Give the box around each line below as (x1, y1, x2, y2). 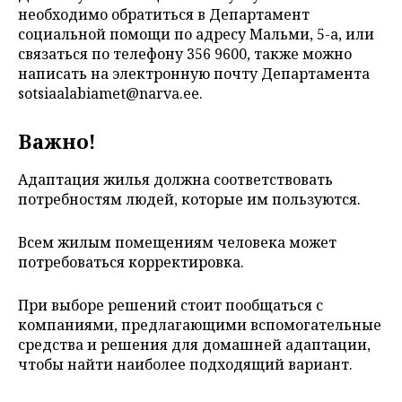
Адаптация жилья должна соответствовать (18, 169, 333, 189)
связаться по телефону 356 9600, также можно (18, 43, 352, 64)
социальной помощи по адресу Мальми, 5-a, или (18, 23, 374, 44)
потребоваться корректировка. (18, 251, 244, 272)
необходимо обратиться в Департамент (18, 4, 310, 24)
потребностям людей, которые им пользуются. (18, 188, 361, 209)
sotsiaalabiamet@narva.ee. (18, 83, 203, 103)
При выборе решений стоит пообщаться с (18, 294, 323, 315)
